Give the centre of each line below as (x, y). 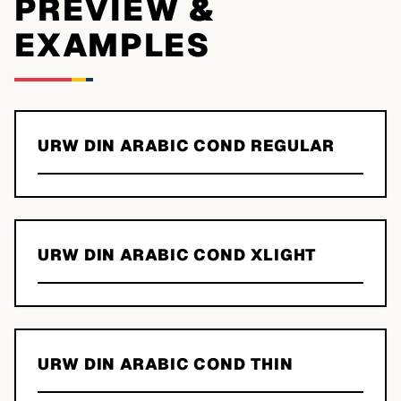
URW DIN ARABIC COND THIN (166, 364)
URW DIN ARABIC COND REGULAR (187, 145)
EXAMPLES (113, 45)
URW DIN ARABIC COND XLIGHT (177, 255)
